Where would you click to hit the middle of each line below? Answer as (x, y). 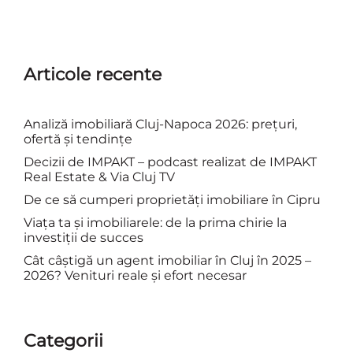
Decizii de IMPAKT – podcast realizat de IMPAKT (170, 162)
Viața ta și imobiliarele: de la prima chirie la (155, 223)
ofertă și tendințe (78, 139)
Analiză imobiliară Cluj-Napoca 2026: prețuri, (160, 124)
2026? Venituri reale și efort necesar (135, 275)
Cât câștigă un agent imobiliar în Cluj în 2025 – (167, 260)
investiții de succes (84, 238)
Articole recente (93, 74)
